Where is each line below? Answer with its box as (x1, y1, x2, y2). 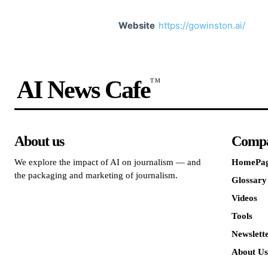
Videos (231, 193, 257, 203)
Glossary (231, 175, 267, 185)
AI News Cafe (17, 76, 150, 103)
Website (118, 20, 155, 31)
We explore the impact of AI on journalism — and (14, 157, 201, 167)
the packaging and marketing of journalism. (14, 170, 178, 180)
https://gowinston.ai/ (159, 20, 245, 31)
